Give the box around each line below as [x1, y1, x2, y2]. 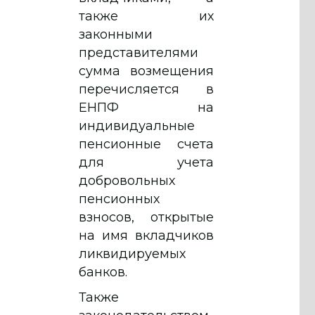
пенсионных [79, 191, 160, 207]
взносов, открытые [79, 209, 214, 225]
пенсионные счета [79, 136, 214, 152]
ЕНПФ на [79, 99, 214, 115]
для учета [79, 154, 214, 170]
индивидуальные [79, 117, 195, 134]
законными [79, 26, 153, 42]
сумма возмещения [79, 63, 214, 79]
